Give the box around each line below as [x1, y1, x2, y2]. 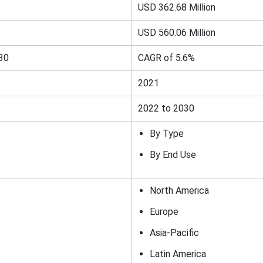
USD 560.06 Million [137, 27, 218, 38]
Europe [149, 206, 178, 217]
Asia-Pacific [149, 227, 201, 238]
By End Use [149, 149, 196, 160]
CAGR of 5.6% [137, 52, 195, 63]
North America [149, 185, 211, 196]
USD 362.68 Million [137, 2, 215, 13]
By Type [149, 128, 184, 139]
